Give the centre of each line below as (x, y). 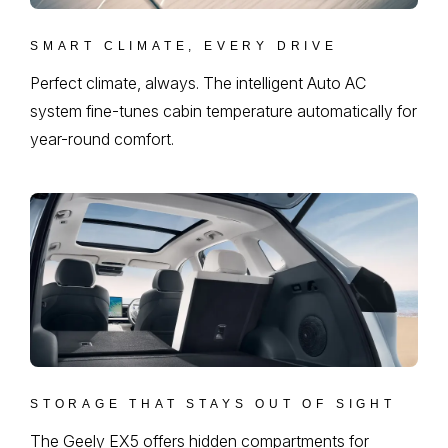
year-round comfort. (102, 138)
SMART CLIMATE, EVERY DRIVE (184, 45)
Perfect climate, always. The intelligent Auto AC (198, 82)
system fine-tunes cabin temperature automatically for (223, 110)
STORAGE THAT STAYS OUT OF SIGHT (213, 403)
